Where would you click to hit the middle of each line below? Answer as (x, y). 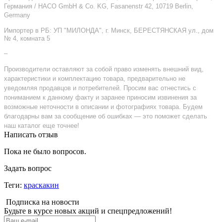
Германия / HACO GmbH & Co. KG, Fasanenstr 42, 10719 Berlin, (99, 6)
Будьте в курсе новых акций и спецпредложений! (88, 211)
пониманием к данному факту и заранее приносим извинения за (100, 97)
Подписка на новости (43, 202)
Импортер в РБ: (28, 30)
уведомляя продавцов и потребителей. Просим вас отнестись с (100, 88)
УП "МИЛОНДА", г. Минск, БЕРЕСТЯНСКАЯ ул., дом (134, 30)
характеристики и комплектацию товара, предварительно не (95, 78)
